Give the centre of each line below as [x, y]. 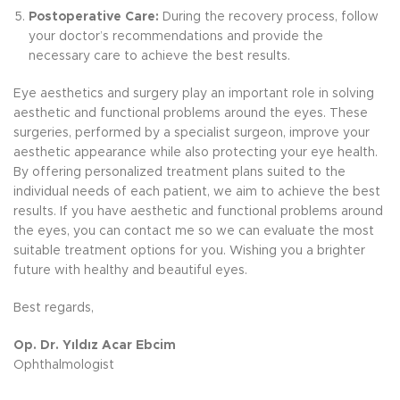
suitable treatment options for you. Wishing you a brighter [189, 250]
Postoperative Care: [94, 17]
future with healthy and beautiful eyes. [130, 270]
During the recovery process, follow [269, 17]
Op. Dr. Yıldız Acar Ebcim [95, 345]
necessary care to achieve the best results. [159, 56]
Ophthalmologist [64, 365]
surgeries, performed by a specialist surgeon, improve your [192, 133]
